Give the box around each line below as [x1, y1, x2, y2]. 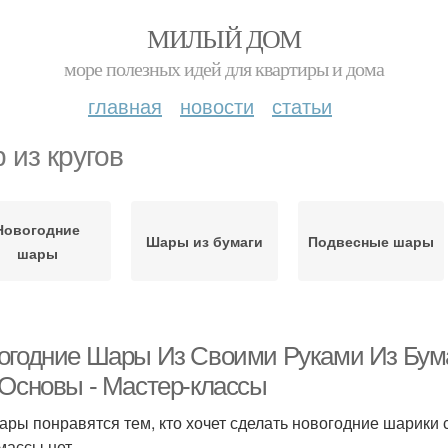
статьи [272, 91, 332, 120]
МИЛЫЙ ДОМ [147, 21, 301, 55]
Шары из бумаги [145, 231, 263, 251]
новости [180, 91, 254, 120]
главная [88, 91, 162, 120]
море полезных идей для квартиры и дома [64, 55, 384, 82]
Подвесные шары [307, 231, 434, 251]
